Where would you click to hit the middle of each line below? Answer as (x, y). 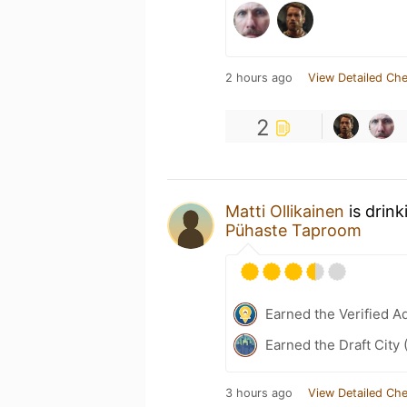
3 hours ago (259, 392)
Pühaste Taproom (293, 230)
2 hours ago (259, 77)
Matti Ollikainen (285, 211)
